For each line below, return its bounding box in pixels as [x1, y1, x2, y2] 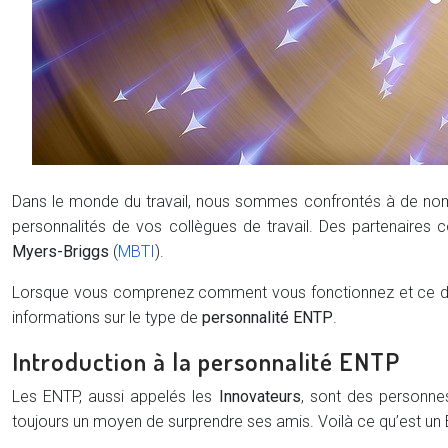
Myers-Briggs [12, 242, 109, 261]
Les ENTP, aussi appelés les [12, 387, 219, 406]
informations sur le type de [12, 308, 202, 327]
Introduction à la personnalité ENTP [12, 345, 400, 377]
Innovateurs [218, 387, 301, 406]
